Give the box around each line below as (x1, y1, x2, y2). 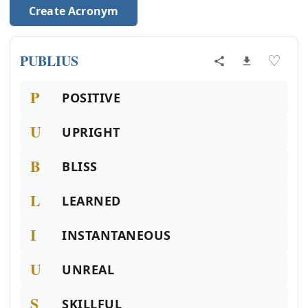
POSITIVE (62, 89, 121, 106)
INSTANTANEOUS (62, 227, 172, 243)
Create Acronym (29, 3, 119, 19)
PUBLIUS (20, 51, 78, 71)
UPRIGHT (62, 124, 120, 140)
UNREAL (62, 261, 115, 278)
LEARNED (62, 192, 121, 209)
